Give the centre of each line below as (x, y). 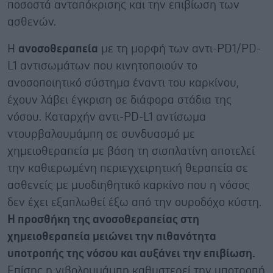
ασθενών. (32, 22)
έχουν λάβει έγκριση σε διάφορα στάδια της (119, 100)
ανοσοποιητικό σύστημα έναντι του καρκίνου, (123, 83)
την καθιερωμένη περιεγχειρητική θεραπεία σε (128, 168)
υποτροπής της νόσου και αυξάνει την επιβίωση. (131, 253)
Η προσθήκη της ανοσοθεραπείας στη (103, 219)
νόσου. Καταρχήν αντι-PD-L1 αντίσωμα (107, 117)
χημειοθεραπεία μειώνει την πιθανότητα (112, 236)
